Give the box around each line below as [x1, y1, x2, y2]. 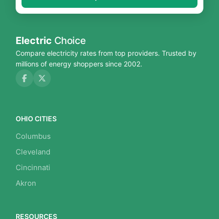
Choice [52, 35, 86, 47]
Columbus [16, 131, 51, 141]
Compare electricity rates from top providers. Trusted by [16, 49, 197, 58]
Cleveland [16, 147, 50, 157]
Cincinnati [16, 163, 50, 173]
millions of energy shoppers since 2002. [16, 60, 142, 68]
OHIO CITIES [16, 114, 57, 123]
